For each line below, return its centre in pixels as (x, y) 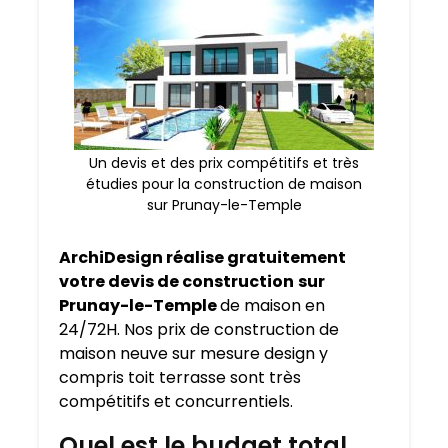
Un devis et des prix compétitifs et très (224, 163)
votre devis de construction (176, 282)
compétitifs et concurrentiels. (176, 402)
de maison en (272, 306)
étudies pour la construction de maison (224, 184)
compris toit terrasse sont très (180, 378)
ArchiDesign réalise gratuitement (202, 258)
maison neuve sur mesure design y (193, 354)
